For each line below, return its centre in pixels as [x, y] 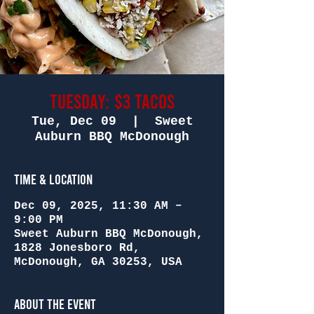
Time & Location [53, 179]
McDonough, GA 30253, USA [98, 262]
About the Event [55, 303]
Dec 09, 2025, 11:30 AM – [98, 206]
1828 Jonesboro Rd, [77, 248]
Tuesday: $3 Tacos [112, 101]
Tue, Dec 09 [74, 121]
